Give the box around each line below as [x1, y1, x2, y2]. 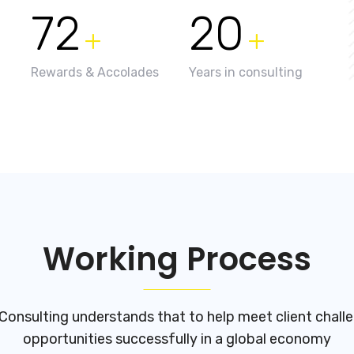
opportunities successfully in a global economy [23, 330, 331, 348]
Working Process [43, 237, 311, 282]
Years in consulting [189, 65, 303, 81]
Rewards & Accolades [31, 65, 159, 81]
